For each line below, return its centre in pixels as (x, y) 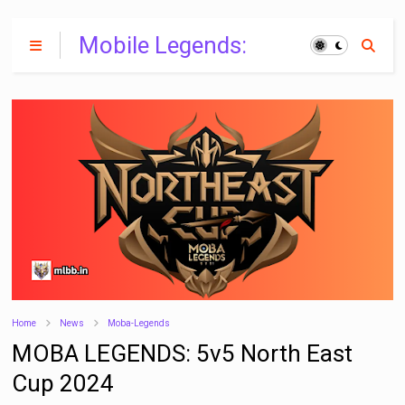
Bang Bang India (163, 72)
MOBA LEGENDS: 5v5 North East (183, 353)
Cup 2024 (63, 383)
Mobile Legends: (163, 45)
